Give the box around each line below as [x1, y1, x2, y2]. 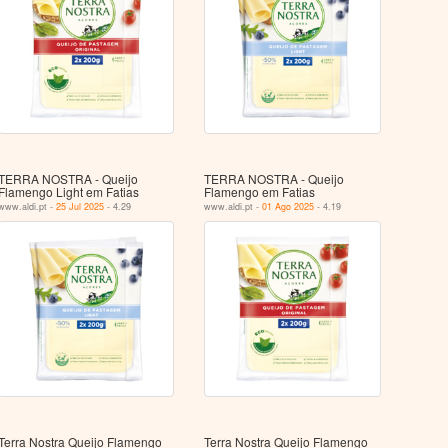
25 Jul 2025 [55, 199, 104, 213]
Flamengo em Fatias [204, 182, 316, 200]
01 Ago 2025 [262, 199, 315, 213]
